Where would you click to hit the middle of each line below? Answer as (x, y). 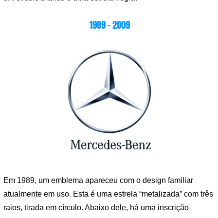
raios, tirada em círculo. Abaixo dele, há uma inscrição (96, 207)
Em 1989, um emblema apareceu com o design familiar (98, 180)
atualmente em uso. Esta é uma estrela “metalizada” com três (108, 194)
